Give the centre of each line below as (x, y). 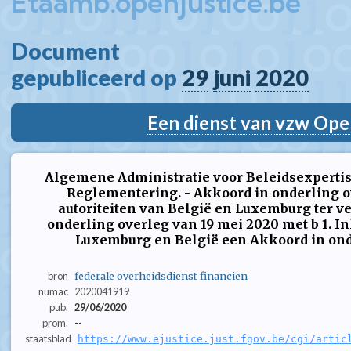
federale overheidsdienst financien (161, 276)
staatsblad (48, 339)
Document (70, 51)
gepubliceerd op (96, 78)
